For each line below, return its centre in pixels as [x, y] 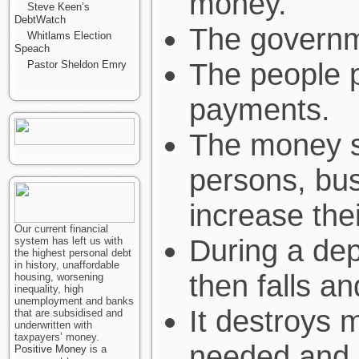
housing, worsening [59, 277]
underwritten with [53, 325]
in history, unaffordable [67, 265]
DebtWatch [40, 20]
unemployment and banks [74, 301]
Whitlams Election [69, 36]
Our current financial [61, 229]
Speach [32, 48]
